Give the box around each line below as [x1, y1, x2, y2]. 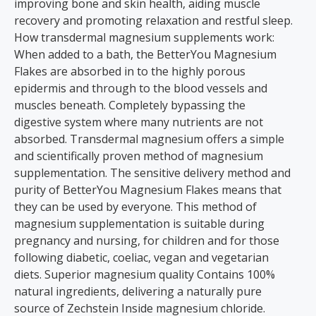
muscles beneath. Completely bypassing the [14, 97, 245, 113]
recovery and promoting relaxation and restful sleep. [14, 13, 293, 28]
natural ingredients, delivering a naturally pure [14, 284, 262, 299]
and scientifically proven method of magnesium [14, 148, 263, 164]
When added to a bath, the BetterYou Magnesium [14, 47, 276, 62]
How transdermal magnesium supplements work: [14, 30, 274, 45]
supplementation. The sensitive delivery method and [14, 165, 291, 181]
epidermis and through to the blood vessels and [14, 80, 267, 96]
